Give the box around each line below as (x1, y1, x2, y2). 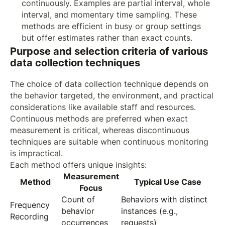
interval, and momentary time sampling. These (22, 10, 197, 20)
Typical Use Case (134, 177, 202, 187)
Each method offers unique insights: (10, 160, 147, 170)
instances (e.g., (121, 206, 178, 216)
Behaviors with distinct (121, 195, 207, 205)
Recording (10, 212, 49, 222)
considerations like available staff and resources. (10, 102, 196, 113)
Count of (61, 195, 95, 205)
